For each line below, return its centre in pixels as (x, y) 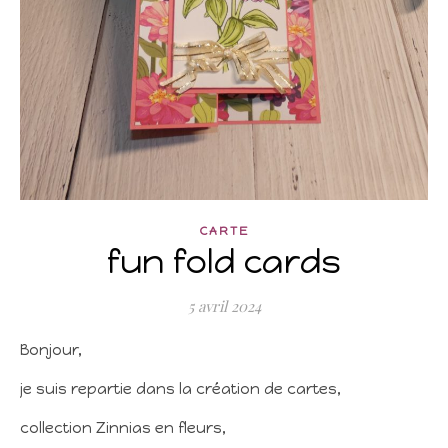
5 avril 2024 (224, 306)
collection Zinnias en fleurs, (123, 428)
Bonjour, (55, 350)
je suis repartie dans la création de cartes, (180, 389)
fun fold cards (224, 261)
